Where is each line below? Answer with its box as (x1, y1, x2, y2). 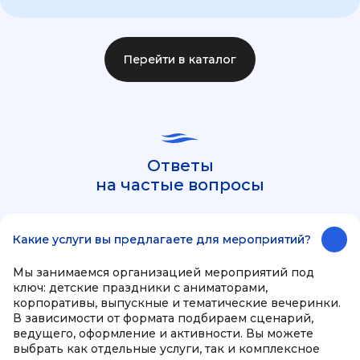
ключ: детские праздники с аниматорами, (13, 280, 268, 295)
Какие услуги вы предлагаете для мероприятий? (13, 232, 311, 247)
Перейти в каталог (124, 52, 236, 67)
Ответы (146, 156, 214, 175)
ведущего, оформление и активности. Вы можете (13, 326, 313, 341)
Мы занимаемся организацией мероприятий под (13, 265, 314, 280)
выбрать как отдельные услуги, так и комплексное (13, 342, 320, 356)
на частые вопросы (96, 175, 264, 194)
